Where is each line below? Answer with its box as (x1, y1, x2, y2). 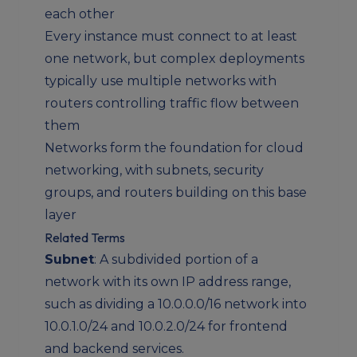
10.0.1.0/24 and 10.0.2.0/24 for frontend (45, 319, 288, 334)
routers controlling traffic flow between (45, 96, 299, 111)
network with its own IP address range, (45, 274, 291, 289)
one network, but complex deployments (45, 51, 304, 66)
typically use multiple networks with (45, 73, 277, 88)
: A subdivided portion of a (94, 252, 258, 267)
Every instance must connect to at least (45, 29, 297, 44)
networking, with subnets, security (45, 163, 264, 178)
